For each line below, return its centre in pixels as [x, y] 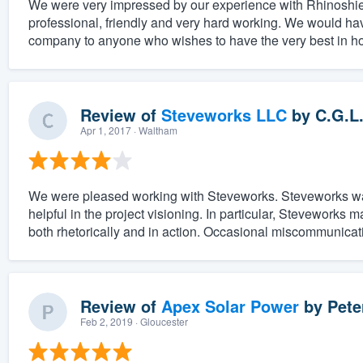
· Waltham [154, 130]
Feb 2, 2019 [106, 322]
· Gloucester [160, 322]
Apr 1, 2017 [105, 130]
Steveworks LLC [224, 115]
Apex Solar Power [230, 306]
